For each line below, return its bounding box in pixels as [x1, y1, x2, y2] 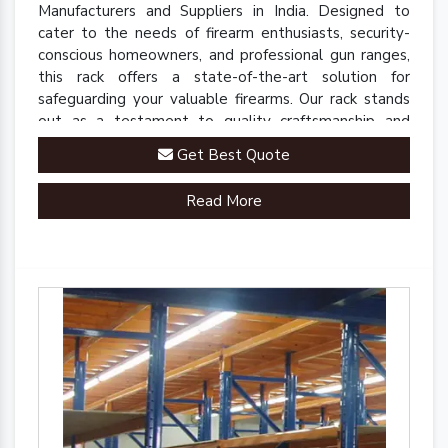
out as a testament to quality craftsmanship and [38, 111, 410, 132]
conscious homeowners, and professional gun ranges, [38, 45, 410, 66]
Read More [186, 191, 262, 212]
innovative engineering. [38, 133, 196, 154]
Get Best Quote [173, 145, 290, 166]
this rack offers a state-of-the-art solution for [38, 67, 410, 88]
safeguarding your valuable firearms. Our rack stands [38, 89, 410, 110]
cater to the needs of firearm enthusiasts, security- [38, 23, 410, 44]
